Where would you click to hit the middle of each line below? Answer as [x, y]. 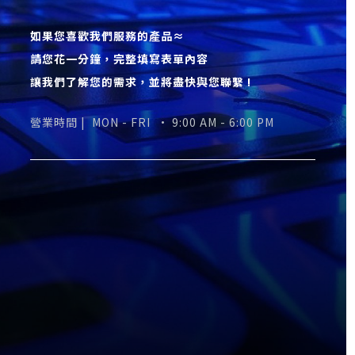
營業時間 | [61, 122]
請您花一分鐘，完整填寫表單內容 [121, 59]
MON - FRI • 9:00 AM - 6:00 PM [183, 122]
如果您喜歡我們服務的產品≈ [109, 36]
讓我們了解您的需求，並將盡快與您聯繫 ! [141, 82]
